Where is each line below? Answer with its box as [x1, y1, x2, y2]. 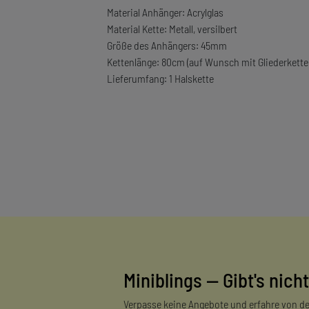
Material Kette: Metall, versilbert [106, 21, 237, 35]
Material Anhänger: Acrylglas [106, 5, 223, 19]
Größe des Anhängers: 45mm [106, 38, 227, 52]
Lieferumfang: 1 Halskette [106, 71, 214, 85]
